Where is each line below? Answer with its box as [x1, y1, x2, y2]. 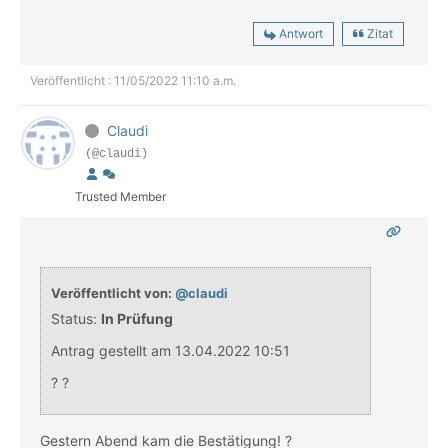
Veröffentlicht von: [51, 285, 175, 302]
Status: [51, 310, 97, 328]
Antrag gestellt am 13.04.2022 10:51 [51, 342, 290, 360]
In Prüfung [101, 310, 173, 328]
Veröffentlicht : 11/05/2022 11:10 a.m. [30, 73, 236, 89]
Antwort [279, 26, 323, 42]
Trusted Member [75, 189, 166, 205]
